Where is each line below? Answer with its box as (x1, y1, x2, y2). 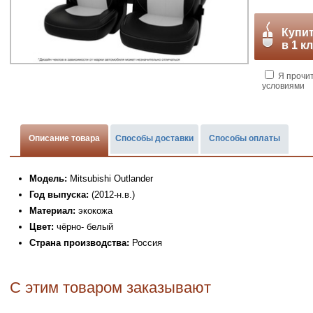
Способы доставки (115, 133, 194, 143)
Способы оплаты (209, 133, 280, 143)
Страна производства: (29, 238, 129, 248)
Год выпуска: (29, 189, 89, 200)
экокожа (75, 205, 112, 216)
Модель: (29, 173, 67, 184)
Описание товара (29, 133, 100, 143)
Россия (129, 238, 162, 248)
